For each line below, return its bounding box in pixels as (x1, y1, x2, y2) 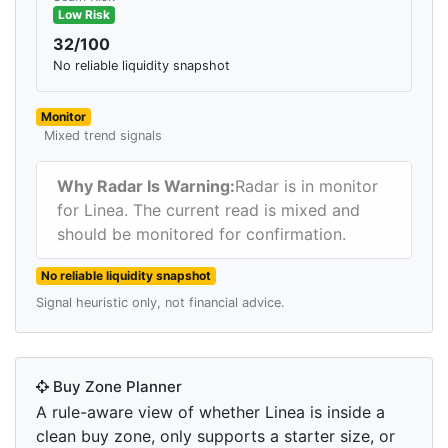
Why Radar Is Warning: (57, 176, 235, 197)
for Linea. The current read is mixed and (57, 200, 360, 221)
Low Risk (57, 7, 110, 23)
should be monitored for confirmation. (57, 224, 346, 245)
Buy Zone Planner (49, 377, 182, 397)
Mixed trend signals (44, 128, 162, 144)
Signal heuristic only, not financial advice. (36, 295, 285, 311)
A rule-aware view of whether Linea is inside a (36, 402, 385, 423)
